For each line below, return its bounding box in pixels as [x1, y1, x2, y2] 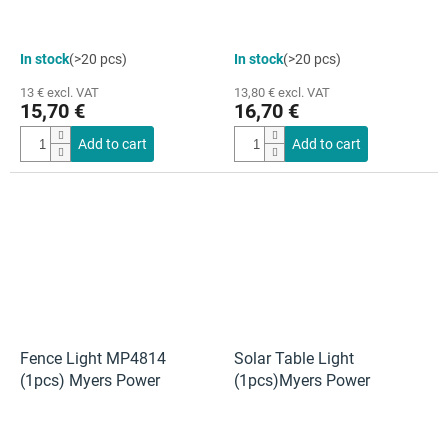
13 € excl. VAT [20, 84, 99, 100]
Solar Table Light [234, 348, 354, 368]
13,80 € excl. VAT [234, 84, 330, 100]
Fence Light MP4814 [20, 348, 166, 368]
